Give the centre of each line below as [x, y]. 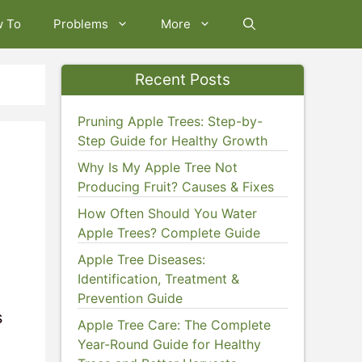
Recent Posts [183, 80]
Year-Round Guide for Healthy [169, 344]
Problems [81, 24]
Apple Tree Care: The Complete [174, 325]
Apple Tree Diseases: [141, 259]
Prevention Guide [130, 298]
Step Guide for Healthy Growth [173, 141]
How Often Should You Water [167, 213]
